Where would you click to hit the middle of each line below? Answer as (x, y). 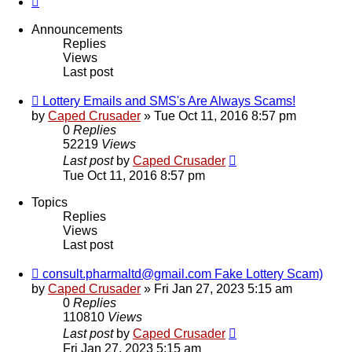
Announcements (77, 30)
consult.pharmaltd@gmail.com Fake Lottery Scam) (183, 274)
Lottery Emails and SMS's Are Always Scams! (169, 101)
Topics (49, 203)
